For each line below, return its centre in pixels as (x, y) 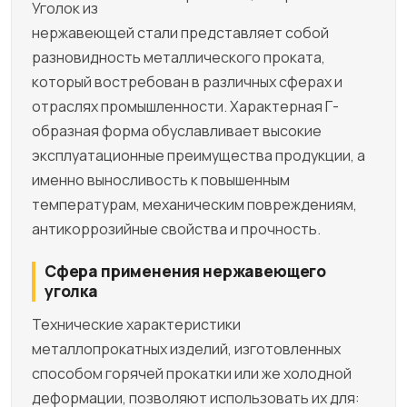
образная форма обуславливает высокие (177, 130)
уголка (71, 291)
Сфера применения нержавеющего (185, 271)
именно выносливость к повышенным (161, 179)
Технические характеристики (136, 324)
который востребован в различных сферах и (187, 81)
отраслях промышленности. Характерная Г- (185, 106)
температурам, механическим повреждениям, (194, 204)
